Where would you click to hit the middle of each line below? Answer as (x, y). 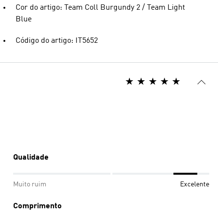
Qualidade (31, 157)
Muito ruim (30, 184)
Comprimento (37, 206)
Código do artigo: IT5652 (57, 41)
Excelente (195, 184)
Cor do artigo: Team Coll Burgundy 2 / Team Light (100, 8)
